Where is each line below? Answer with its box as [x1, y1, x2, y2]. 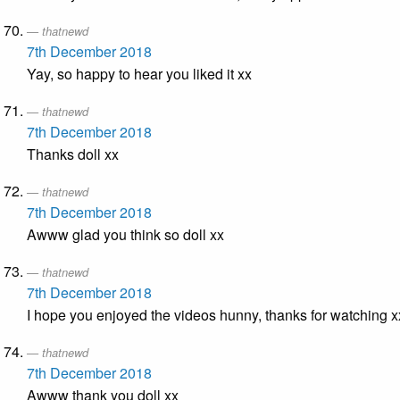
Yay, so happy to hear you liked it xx [27, 63, 252, 85]
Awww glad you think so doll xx [27, 224, 224, 246]
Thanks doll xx [27, 144, 119, 165]
